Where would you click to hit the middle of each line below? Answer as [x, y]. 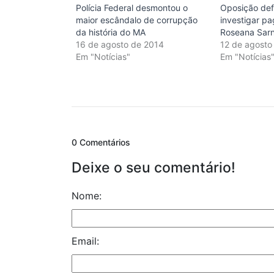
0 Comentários [101, 143]
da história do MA [111, 32]
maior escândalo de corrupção [137, 20]
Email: [85, 241]
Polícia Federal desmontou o [132, 8]
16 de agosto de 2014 [120, 45]
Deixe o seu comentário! [154, 168]
